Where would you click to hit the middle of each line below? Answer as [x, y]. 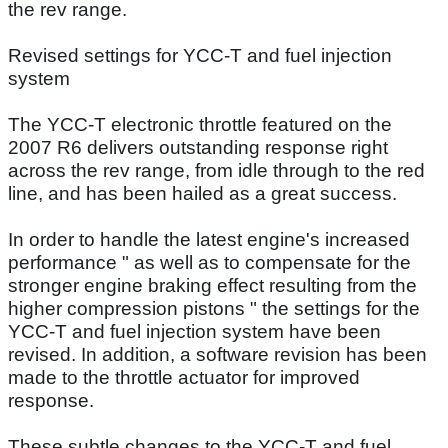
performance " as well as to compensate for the [209, 262]
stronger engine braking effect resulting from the [212, 285]
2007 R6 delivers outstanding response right [198, 147]
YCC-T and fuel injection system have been [194, 331]
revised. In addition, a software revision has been [217, 354]
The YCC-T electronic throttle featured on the [200, 124]
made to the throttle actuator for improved [184, 377]
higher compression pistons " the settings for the [214, 308]
